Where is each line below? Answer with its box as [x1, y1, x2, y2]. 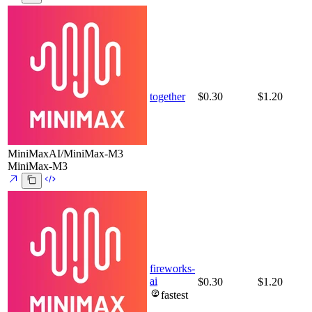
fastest [161, 289, 188, 302]
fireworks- [150, 263, 195, 275]
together [150, 91, 185, 103]
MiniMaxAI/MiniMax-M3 [8, 148, 123, 160]
